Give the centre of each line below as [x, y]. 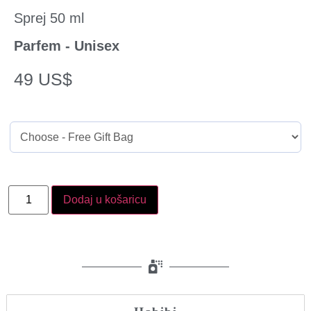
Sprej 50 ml [49, 18]
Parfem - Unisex [67, 46]
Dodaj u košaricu [105, 200]
